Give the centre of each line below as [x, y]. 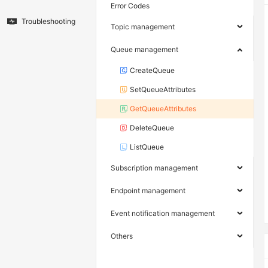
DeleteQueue [152, 128]
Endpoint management [148, 191]
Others [122, 236]
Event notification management [163, 214]
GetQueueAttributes [163, 109]
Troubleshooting [48, 22]
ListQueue [147, 147]
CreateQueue [152, 71]
